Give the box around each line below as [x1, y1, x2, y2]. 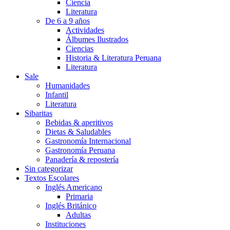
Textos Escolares [25, 174, 79, 183]
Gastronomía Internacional [45, 137, 131, 146]
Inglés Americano [45, 183, 102, 192]
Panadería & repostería [45, 155, 119, 164]
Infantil [45, 90, 68, 100]
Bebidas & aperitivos [45, 118, 113, 127]
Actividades [66, 26, 104, 35]
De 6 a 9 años [45, 16, 90, 26]
